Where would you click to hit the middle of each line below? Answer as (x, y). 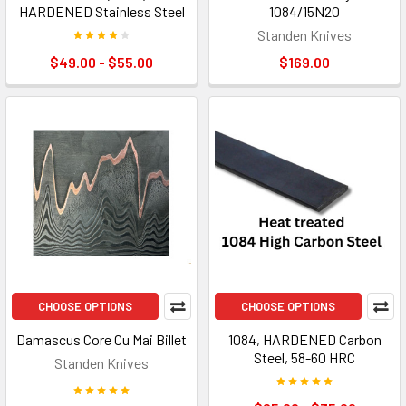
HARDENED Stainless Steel (101, 11)
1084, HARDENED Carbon (304, 339)
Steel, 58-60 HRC (304, 358)
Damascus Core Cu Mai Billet (101, 339)
